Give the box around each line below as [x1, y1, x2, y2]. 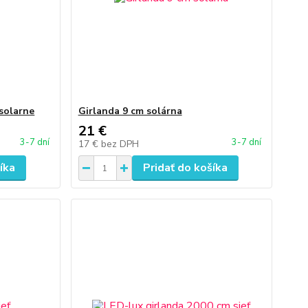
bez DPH [100, 137, 139, 151]
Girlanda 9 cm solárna [78, 104, 182, 118]
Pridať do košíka [142, 160, 228, 175]
